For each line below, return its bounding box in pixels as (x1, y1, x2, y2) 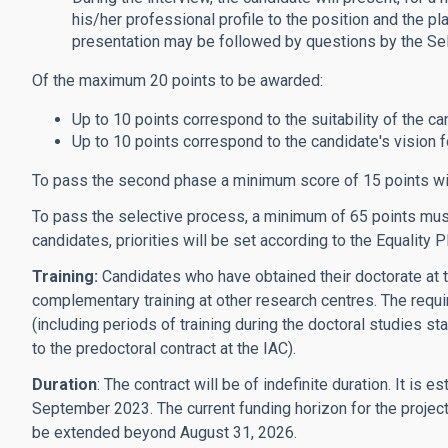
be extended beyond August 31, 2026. (32, 423, 297, 442)
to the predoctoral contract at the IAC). (32, 339, 296, 358)
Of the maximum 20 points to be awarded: (32, 71, 323, 90)
